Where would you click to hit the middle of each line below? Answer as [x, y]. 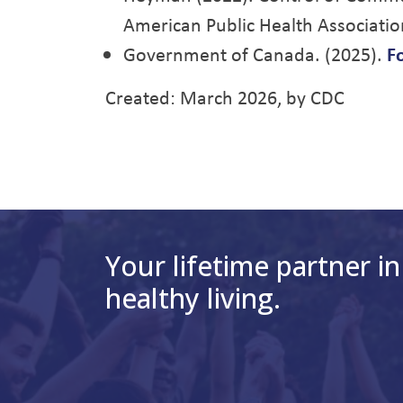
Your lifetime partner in [253, 266]
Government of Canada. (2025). [255, 54]
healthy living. [193, 298]
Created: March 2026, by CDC [225, 97]
